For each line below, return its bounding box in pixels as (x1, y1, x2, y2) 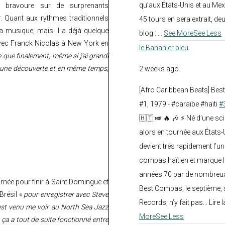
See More (163, 29, 193, 37)
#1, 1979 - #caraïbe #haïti (139, 99, 219, 108)
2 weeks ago (139, 64, 179, 73)
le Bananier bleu (139, 43, 188, 52)
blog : (139, 29, 158, 37)
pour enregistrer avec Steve (24, 190, 108, 198)
